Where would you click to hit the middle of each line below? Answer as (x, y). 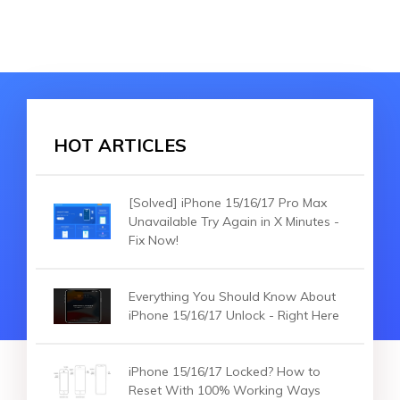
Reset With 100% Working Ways (225, 390)
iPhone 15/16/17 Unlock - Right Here (234, 315)
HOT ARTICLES (120, 145)
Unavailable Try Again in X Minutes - (234, 221)
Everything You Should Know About (232, 296)
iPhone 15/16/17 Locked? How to (225, 371)
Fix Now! (154, 240)
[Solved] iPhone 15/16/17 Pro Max (228, 202)
